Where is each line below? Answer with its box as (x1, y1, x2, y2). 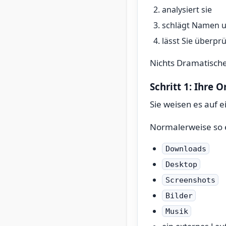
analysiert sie (162, 4, 212, 15)
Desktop (165, 160, 197, 168)
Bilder (165, 191, 193, 200)
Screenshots (165, 176, 215, 184)
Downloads (165, 144, 206, 153)
